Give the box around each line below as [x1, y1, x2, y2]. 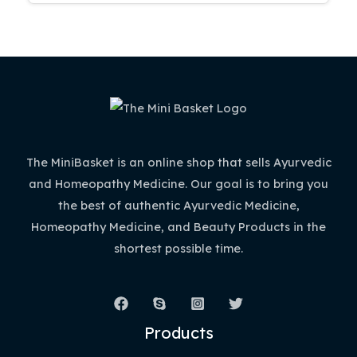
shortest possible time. [114, 241, 243, 257]
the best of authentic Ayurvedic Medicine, [57, 198, 300, 214]
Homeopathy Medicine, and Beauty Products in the [31, 219, 326, 235]
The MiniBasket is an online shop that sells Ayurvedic [25, 155, 331, 171]
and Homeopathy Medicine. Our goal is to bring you [29, 176, 328, 192]
